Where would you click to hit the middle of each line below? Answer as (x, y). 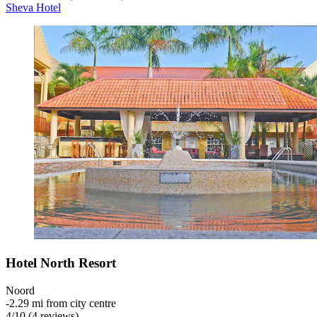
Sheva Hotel (33, 8)
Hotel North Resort (61, 263)
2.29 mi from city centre (63, 303)
